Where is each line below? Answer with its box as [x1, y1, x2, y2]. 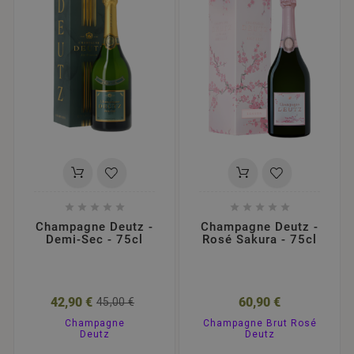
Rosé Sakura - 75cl [202, 232, 317, 247]
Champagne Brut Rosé [202, 317, 317, 329]
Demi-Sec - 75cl [46, 232, 143, 247]
